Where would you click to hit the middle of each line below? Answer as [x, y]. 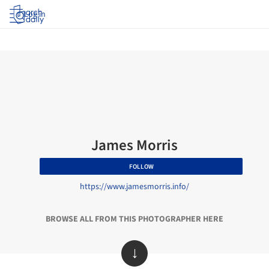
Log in [35, 14]
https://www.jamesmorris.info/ [134, 187]
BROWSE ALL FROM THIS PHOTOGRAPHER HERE [134, 219]
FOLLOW [141, 166]
